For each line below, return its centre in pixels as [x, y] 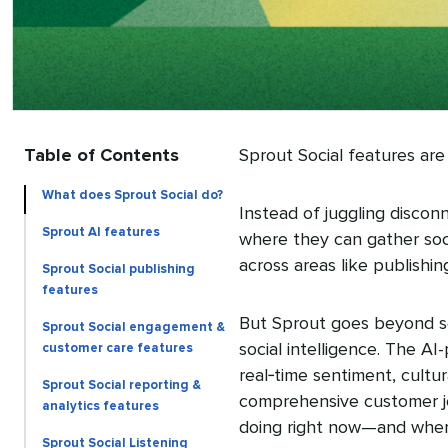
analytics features [100, 406]
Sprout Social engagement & [133, 327]
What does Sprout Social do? [132, 195]
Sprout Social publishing [118, 269]
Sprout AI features [101, 232]
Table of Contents [101, 155]
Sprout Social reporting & [121, 385]
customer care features [117, 348]
